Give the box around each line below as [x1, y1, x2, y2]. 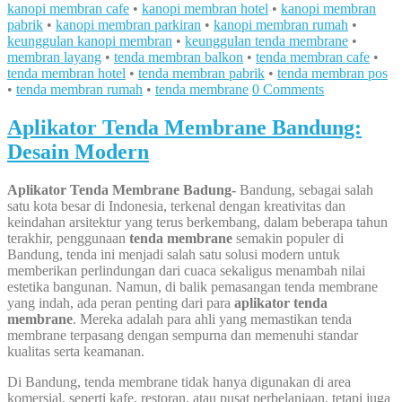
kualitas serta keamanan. [7, 343, 144, 359]
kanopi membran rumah [214, 17, 348, 33]
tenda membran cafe [256, 49, 370, 66]
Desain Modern [7, 139, 149, 163]
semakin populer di [232, 230, 344, 246]
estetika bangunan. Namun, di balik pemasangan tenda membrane [7, 278, 378, 294]
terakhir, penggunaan [7, 230, 129, 246]
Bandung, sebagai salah [240, 181, 373, 197]
